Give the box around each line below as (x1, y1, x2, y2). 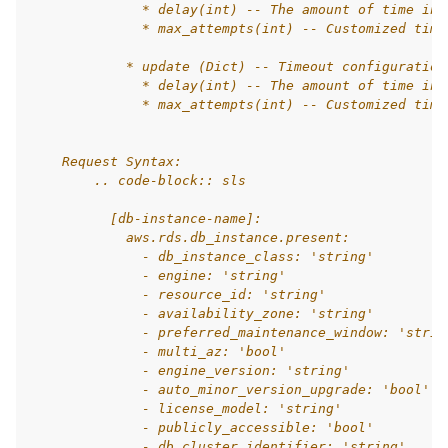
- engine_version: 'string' (30, 363, 350, 378)
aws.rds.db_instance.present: (30, 230, 350, 245)
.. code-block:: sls (30, 173, 246, 188)
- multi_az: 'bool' (30, 344, 286, 359)
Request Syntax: (30, 154, 182, 169)
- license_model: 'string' (30, 401, 342, 416)
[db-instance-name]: (30, 211, 262, 226)
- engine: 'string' (30, 268, 286, 283)
